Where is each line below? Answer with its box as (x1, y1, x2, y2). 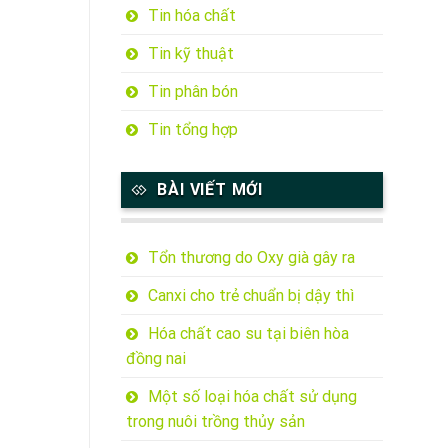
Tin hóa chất (147, 5, 236, 25)
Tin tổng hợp (147, 119, 238, 139)
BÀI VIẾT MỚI (157, 179, 263, 199)
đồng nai (125, 349, 186, 369)
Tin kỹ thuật (147, 43, 234, 63)
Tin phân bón (147, 81, 238, 101)
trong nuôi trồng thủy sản (125, 412, 305, 432)
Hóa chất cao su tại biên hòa (147, 324, 349, 344)
